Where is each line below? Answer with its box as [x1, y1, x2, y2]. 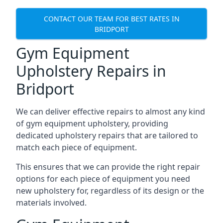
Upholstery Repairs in [16, 61, 166, 81]
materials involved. [16, 197, 87, 208]
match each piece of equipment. [16, 142, 137, 153]
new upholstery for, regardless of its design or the [16, 185, 204, 196]
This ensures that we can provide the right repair [16, 161, 200, 172]
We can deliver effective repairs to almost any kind [16, 106, 205, 117]
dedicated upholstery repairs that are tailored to [16, 130, 198, 141]
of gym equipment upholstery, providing [16, 118, 168, 129]
